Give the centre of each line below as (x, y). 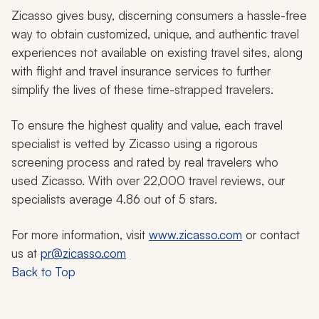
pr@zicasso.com (83, 253)
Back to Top (43, 271)
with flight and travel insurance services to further (141, 70)
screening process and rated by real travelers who (145, 162)
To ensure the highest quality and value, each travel (147, 125)
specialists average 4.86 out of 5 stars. (114, 199)
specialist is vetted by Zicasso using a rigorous (135, 143)
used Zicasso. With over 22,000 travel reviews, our (148, 180)
